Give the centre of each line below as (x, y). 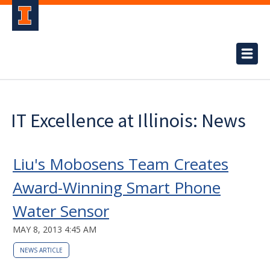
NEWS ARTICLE (41, 250)
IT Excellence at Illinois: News (128, 121)
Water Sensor (61, 211)
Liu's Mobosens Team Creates (121, 164)
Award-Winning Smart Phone (117, 187)
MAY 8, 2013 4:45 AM (55, 229)
